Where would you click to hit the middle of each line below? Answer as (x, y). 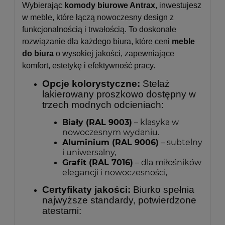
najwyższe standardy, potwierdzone (119, 200)
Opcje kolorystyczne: (92, 84)
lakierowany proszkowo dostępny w (119, 94)
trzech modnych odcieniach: (103, 105)
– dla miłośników (167, 163)
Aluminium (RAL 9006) (110, 143)
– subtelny (181, 143)
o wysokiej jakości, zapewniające (114, 54)
